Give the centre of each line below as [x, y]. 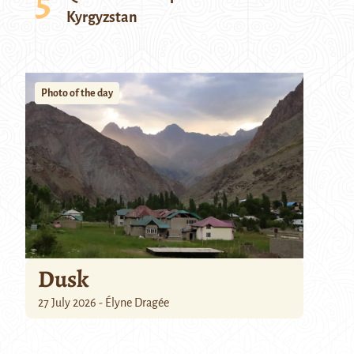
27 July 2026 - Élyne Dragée [104, 302]
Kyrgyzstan [102, 17]
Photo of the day [77, 93]
